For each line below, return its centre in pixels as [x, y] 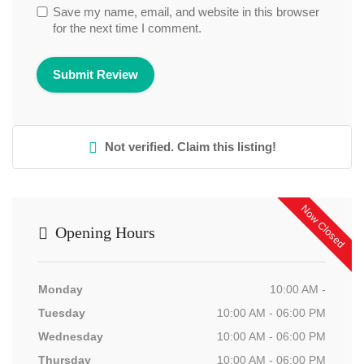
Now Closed [323, 227]
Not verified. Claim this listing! [188, 147]
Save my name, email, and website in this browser [186, 12]
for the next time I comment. [127, 28]
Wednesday [71, 336]
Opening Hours [103, 232]
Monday [61, 289]
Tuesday [62, 313]
